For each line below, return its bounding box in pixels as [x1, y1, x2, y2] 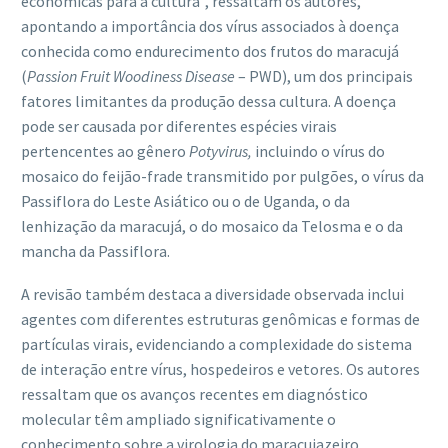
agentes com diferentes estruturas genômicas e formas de [21, 308, 420, 329]
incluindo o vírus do [255, 141, 385, 162]
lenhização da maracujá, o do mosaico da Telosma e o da [21, 216, 403, 237]
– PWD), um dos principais [235, 66, 413, 87]
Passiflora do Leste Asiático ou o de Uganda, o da [21, 191, 350, 212]
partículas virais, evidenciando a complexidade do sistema [21, 333, 412, 354]
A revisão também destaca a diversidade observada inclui [21, 283, 404, 304]
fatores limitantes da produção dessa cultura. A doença [21, 91, 396, 112]
